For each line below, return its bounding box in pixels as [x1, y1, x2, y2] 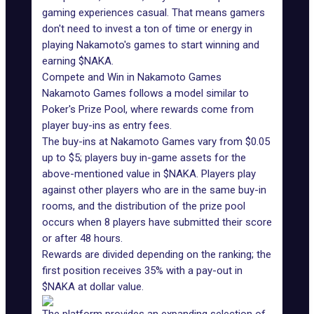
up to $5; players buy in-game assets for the [42, 151, 246, 164]
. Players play [196, 168, 256, 180]
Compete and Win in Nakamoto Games [42, 71, 221, 83]
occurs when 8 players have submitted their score [42, 216, 272, 228]
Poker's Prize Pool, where [42, 103, 161, 116]
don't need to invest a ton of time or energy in [42, 22, 252, 35]
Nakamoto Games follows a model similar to [42, 87, 249, 100]
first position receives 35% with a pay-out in [42, 264, 243, 277]
